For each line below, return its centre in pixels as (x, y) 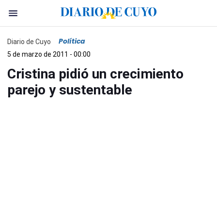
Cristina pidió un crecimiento (95, 74)
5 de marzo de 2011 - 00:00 (49, 54)
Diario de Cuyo (29, 41)
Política (72, 41)
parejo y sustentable (70, 90)
